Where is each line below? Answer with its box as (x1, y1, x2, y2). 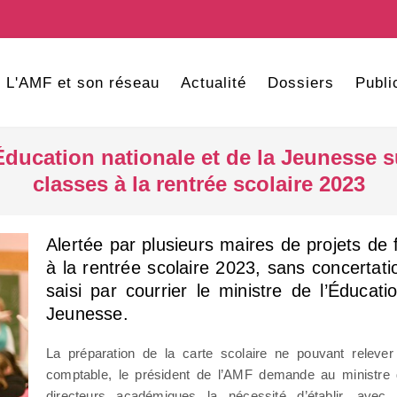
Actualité (180, 74, 246, 91)
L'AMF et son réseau (5, 74, 160, 91)
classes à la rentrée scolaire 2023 (32, 172, 365, 196)
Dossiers (267, 74, 334, 91)
